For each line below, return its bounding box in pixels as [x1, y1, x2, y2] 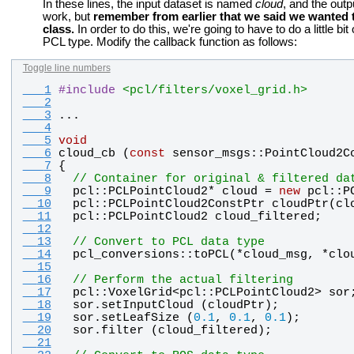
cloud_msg [243, 248, 307, 262]
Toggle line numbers [22, 62, 111, 73]
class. [43, 22, 74, 36]
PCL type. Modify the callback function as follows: [43, 35, 297, 48]
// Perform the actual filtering [72, 273, 293, 287]
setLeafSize [100, 311, 179, 325]
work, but [43, 9, 93, 23]
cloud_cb [58, 147, 115, 160]
